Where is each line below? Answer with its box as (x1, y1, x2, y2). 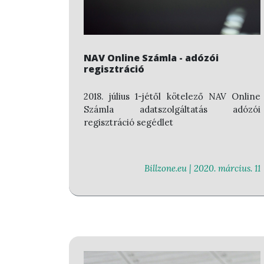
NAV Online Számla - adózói (84, 51, 219, 64)
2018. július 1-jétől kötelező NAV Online (84, 90, 260, 102)
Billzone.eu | (144, 163, 194, 174)
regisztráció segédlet (84, 116, 173, 128)
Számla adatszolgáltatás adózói (84, 103, 260, 115)
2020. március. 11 (194, 163, 260, 174)
